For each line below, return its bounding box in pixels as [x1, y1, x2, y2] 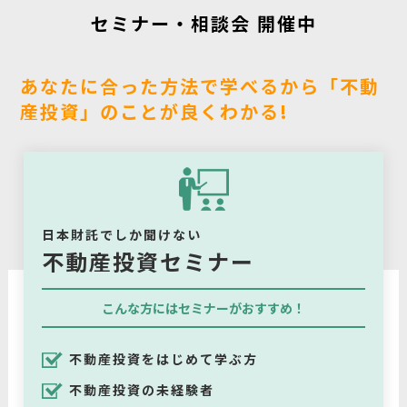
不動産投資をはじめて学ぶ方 [69, 349, 259, 368]
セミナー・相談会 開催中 [90, 9, 317, 36]
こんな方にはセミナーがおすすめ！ [101, 298, 305, 317]
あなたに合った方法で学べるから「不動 [20, 72, 381, 99]
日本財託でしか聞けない [42, 224, 203, 243]
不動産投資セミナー [42, 244, 255, 277]
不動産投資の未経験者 [69, 380, 215, 399]
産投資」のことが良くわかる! [20, 97, 290, 124]
